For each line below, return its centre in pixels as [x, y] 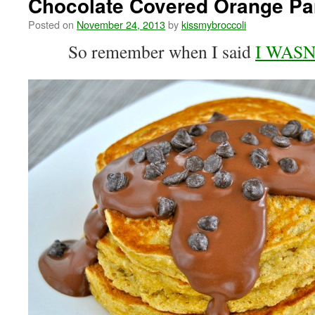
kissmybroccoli [214, 24]
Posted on [51, 24]
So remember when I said [160, 51]
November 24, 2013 [121, 24]
